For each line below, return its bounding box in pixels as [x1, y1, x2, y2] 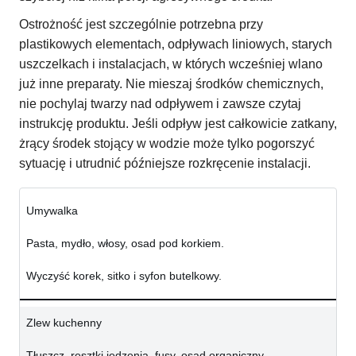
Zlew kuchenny [26, 316, 102, 330]
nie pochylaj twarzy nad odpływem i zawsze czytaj [19, 97, 301, 111]
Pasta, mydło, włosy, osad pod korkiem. [26, 237, 224, 250]
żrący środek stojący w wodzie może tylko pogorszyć [19, 137, 315, 151]
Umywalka [26, 204, 78, 218]
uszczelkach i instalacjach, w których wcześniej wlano [19, 57, 323, 72]
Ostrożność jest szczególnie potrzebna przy [19, 17, 263, 32]
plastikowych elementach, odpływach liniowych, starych [19, 37, 332, 52]
